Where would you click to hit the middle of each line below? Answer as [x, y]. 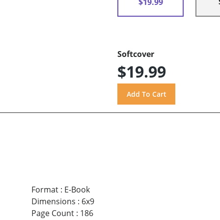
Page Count [53, 213]
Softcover [136, 54]
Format [45, 189]
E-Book [77, 189]
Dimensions [53, 201]
